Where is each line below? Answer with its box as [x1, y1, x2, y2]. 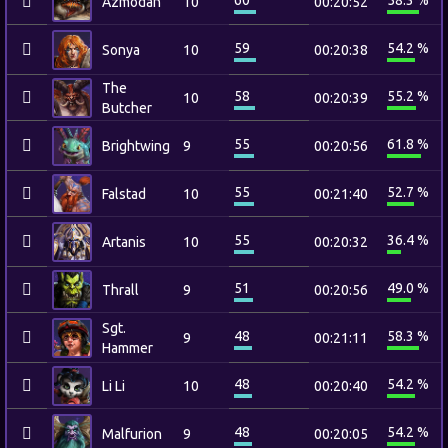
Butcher [102, 100, 152, 116]
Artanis [102, 234, 146, 250]
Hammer [102, 340, 153, 356]
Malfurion [102, 426, 162, 442]
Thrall [102, 282, 139, 298]
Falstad [102, 186, 146, 202]
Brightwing [102, 138, 170, 154]
